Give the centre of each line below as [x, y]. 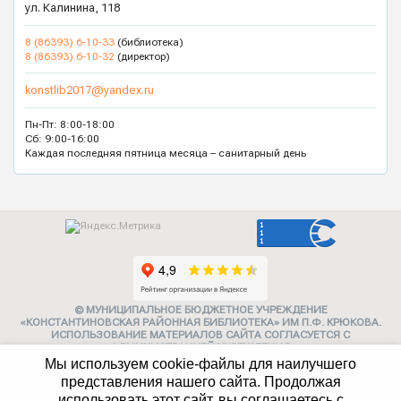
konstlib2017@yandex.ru [90, 90]
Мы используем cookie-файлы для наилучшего [200, 364]
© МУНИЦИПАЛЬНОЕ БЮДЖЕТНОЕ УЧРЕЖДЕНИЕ [200, 310]
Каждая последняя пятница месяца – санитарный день [166, 154]
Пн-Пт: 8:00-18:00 [70, 125]
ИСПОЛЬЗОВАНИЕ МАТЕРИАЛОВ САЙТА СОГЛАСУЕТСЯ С [200, 335]
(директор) [142, 57]
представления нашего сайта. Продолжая [200, 382]
